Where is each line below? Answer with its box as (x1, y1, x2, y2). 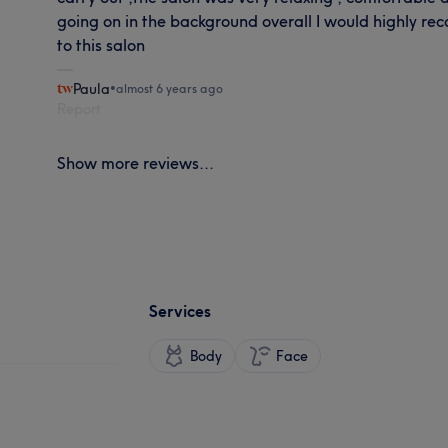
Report (57, 99, 102, 118)
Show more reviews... (57, 152, 215, 173)
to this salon (57, 34, 146, 55)
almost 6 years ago (116, 80, 224, 96)
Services (149, 300, 211, 321)
